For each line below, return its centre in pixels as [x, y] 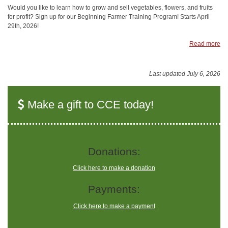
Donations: [114, 151]
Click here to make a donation [114, 168]
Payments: [114, 189]
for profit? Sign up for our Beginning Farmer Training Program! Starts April [109, 17]
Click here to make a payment [114, 206]
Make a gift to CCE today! [89, 104]
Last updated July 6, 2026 [185, 74]
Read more [205, 44]
